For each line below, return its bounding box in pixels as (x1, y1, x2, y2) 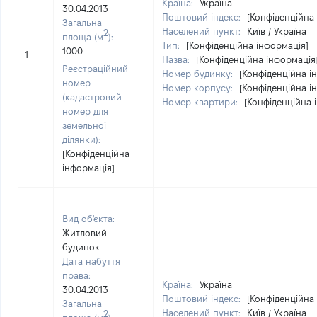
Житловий (62, 228, 107, 238)
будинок (62, 242, 100, 252)
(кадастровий (62, 92, 122, 102)
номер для (62, 106, 108, 116)
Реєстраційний (62, 64, 128, 74)
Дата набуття (62, 256, 120, 266)
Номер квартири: (162, 97, 241, 107)
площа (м (62, 32, 103, 42)
